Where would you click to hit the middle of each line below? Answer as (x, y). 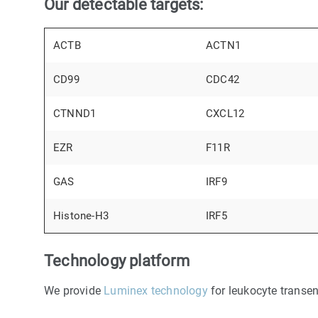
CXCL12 (225, 114)
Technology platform (117, 261)
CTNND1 (75, 114)
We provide (74, 291)
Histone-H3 (81, 216)
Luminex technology (156, 291)
